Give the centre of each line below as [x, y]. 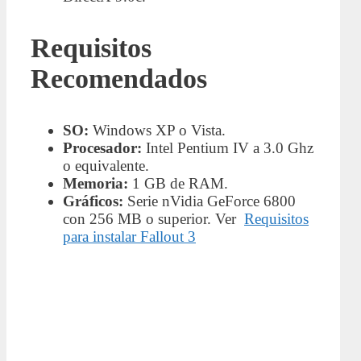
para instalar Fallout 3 [129, 237]
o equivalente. [106, 166]
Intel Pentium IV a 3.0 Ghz [228, 148]
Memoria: [95, 184]
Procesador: [102, 148]
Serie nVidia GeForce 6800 [210, 201]
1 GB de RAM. [178, 184]
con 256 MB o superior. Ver [154, 219]
